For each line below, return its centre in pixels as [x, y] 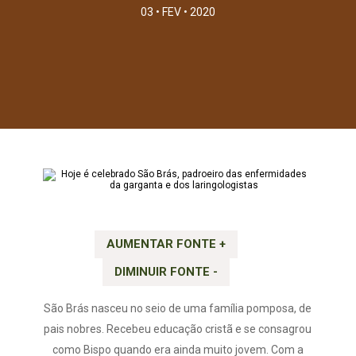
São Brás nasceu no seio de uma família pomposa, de [178, 308]
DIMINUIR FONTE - [166, 272]
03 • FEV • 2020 [178, 12]
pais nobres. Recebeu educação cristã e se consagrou [178, 329]
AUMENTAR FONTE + [166, 244]
